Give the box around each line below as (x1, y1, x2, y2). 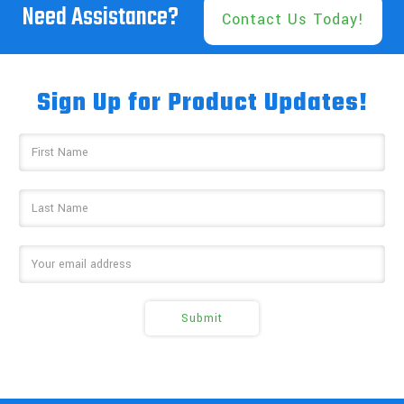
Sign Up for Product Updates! (36, 83, 368, 123)
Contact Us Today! (221, 8, 364, 30)
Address (19, 152, 61, 170)
